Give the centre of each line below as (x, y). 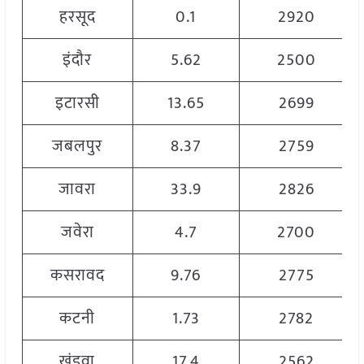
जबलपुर (78, 147)
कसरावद (77, 276)
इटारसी (77, 104)
